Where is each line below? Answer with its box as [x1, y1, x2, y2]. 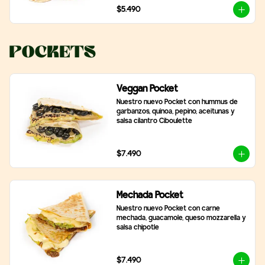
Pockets [9, 40, 96, 64]
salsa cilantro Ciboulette [116, 118, 192, 125]
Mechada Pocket [116, 190, 183, 201]
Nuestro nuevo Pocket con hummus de [116, 99, 238, 106]
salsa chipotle [116, 224, 159, 231]
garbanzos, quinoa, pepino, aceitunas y [116, 108, 235, 115]
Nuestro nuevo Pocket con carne [116, 205, 220, 212]
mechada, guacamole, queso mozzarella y [116, 215, 246, 222]
